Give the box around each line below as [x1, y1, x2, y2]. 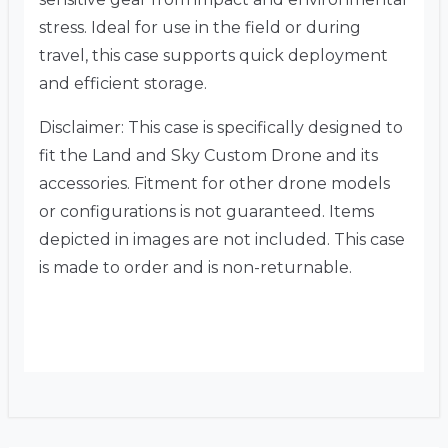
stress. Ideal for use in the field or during [39, 17, 361, 37]
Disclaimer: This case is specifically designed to [39, 117, 403, 137]
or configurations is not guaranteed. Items [39, 201, 374, 221]
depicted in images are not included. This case [39, 229, 405, 249]
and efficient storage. [39, 73, 207, 93]
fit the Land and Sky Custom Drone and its [39, 145, 378, 165]
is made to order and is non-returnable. [39, 257, 352, 277]
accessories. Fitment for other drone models [39, 173, 390, 193]
